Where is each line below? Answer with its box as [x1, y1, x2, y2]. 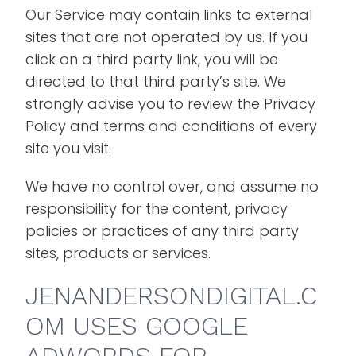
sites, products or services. [25, 243, 211, 263]
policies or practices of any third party [25, 221, 300, 241]
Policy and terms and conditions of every [25, 116, 318, 136]
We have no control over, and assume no [25, 176, 319, 196]
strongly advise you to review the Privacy [25, 94, 316, 114]
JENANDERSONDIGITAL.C [25, 281, 318, 311]
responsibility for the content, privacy [25, 199, 288, 219]
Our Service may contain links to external [25, 5, 313, 25]
